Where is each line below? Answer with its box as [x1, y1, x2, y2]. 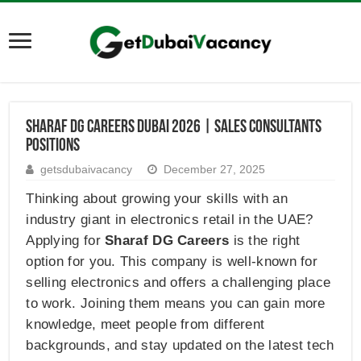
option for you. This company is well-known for [26, 254, 318, 270]
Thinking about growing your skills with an [26, 191, 288, 207]
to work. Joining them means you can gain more [26, 296, 326, 312]
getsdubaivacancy [40, 164, 133, 176]
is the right [229, 233, 301, 249]
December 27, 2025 [164, 164, 266, 176]
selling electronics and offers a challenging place [26, 275, 331, 291]
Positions [26, 137, 81, 156]
